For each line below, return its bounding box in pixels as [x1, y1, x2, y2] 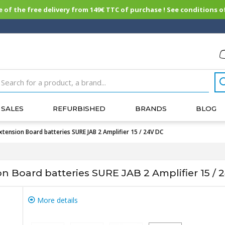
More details [35, 195, 78, 205]
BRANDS [135, 104, 167, 113]
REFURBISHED [53, 104, 106, 113]
